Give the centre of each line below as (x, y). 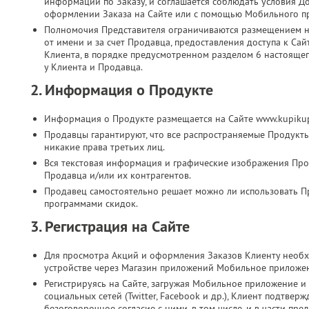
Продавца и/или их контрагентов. (118, 175)
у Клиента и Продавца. (93, 67)
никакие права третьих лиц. (104, 147)
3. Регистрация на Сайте (110, 226)
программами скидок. (91, 203)
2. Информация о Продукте (122, 90)
